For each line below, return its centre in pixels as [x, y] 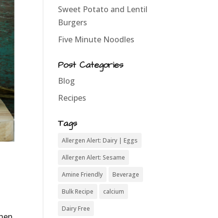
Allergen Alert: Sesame [94, 157]
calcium [114, 191]
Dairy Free [76, 209]
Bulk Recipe [78, 191]
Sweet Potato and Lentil [103, 9]
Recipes [72, 98]
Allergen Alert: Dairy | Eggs [100, 140]
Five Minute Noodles [96, 39]
